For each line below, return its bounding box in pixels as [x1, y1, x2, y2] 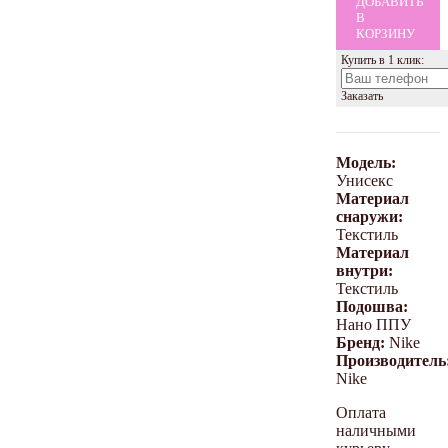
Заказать [341, 88, 383, 103]
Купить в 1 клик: [341, 52, 424, 67]
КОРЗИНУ [356, 25, 415, 41]
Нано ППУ [336, 315, 411, 333]
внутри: [336, 261, 393, 279]
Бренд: [336, 333, 385, 351]
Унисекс [336, 171, 393, 189]
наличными [336, 421, 416, 439]
